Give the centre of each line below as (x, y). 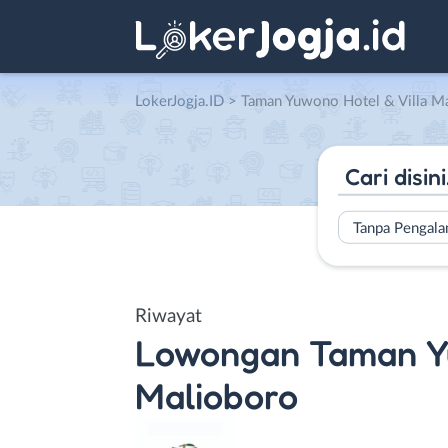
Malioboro (216, 395)
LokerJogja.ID (179, 101)
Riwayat (168, 316)
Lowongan (217, 352)
